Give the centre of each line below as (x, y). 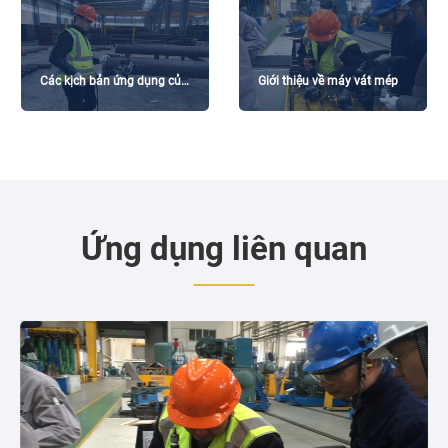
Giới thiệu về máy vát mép (327, 80)
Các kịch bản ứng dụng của (114, 80)
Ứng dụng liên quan (224, 249)
